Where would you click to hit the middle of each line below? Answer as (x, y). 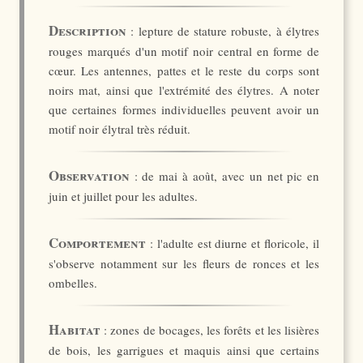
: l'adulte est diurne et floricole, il (233, 243)
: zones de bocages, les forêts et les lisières (210, 330)
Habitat (75, 329)
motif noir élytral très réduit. (120, 129)
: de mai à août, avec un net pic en (224, 176)
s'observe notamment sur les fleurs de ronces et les (184, 263)
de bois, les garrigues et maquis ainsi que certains (184, 350)
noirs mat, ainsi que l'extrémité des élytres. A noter (184, 90)
